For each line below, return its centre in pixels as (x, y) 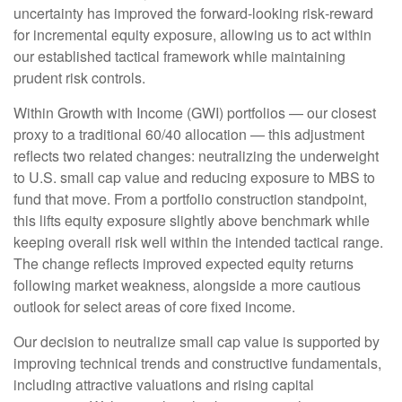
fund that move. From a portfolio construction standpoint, (190, 199)
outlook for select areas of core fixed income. (154, 307)
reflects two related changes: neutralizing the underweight (196, 156)
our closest (340, 113)
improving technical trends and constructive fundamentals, (197, 363)
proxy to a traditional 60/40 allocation (132, 135)
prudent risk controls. (79, 78)
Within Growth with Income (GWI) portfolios (151, 113)
